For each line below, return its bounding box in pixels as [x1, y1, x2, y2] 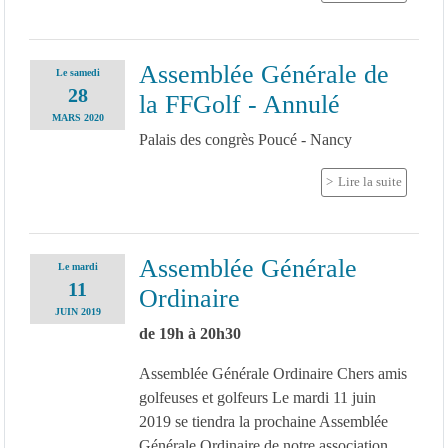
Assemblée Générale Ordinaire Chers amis [138, 364, 407, 382]
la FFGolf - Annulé [138, 89, 340, 119]
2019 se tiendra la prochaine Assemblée [138, 412, 388, 430]
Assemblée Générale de [138, 59, 389, 89]
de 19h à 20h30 [138, 324, 241, 342]
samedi [69, 66, 100, 78]
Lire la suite [338, 174, 402, 189]
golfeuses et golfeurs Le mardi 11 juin [138, 388, 376, 406]
